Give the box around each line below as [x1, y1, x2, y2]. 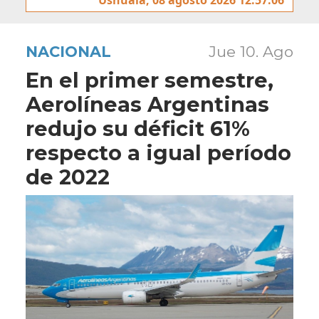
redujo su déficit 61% [26, 115, 250, 141]
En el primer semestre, [26, 67, 273, 93]
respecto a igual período [26, 140, 291, 165]
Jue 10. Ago [209, 42, 293, 61]
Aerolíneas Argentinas [26, 91, 269, 117]
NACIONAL [26, 42, 111, 61]
